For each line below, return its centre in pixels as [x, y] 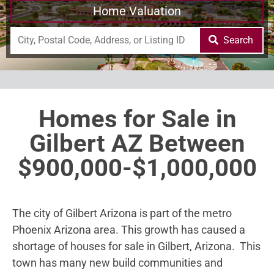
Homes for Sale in [137, 119]
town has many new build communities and [117, 262]
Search [239, 40]
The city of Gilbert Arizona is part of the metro [122, 213]
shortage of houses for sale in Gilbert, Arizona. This [136, 246]
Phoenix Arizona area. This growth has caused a [129, 229]
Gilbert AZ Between [137, 143]
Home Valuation [137, 11]
